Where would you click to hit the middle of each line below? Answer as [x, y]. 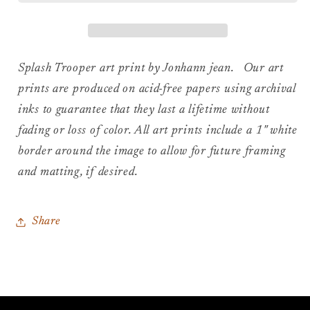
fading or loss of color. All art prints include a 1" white [158, 131]
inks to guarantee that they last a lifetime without [144, 110]
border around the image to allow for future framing [152, 152]
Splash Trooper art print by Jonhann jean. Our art [151, 69]
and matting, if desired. [78, 173]
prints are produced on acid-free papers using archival [157, 90]
